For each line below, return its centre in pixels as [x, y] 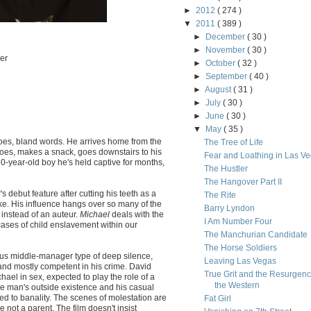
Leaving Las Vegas [240, 261]
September [228, 76]
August [219, 90]
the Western [237, 285]
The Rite [220, 195]
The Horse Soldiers [240, 248]
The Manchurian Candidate [255, 235]
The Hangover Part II [243, 182]
